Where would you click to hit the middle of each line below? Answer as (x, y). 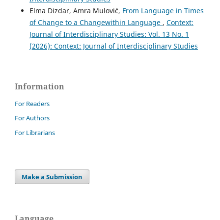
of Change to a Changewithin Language (96, 22)
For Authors (32, 118)
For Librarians (35, 133)
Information (40, 86)
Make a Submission (52, 177)
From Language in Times (163, 10)
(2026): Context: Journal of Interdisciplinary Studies (113, 46)
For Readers (32, 103)
